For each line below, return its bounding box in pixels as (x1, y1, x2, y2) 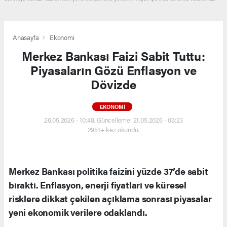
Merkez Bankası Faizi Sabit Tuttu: (22, 47, 205, 65)
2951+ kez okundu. (87, 125, 140, 135)
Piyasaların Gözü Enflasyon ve (30, 61, 197, 79)
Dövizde (91, 75, 136, 93)
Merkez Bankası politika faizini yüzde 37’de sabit (9, 165, 208, 178)
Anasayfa (13, 32, 41, 43)
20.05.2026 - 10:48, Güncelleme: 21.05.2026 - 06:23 (44, 115, 183, 125)
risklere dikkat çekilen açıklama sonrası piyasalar (9, 192, 212, 205)
